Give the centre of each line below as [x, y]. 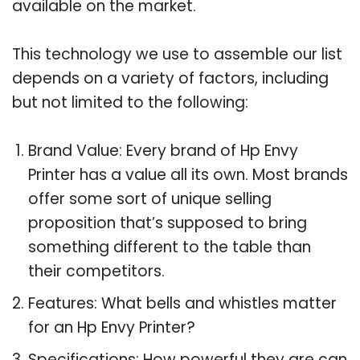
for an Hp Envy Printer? [112, 327]
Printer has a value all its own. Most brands [188, 174]
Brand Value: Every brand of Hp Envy [163, 150]
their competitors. [96, 271]
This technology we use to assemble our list [177, 54]
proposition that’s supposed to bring [168, 223]
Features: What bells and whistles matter [182, 303]
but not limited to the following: [130, 102]
